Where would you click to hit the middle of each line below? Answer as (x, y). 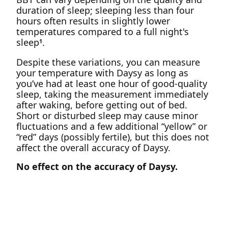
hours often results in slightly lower (93, 21)
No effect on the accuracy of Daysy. (97, 166)
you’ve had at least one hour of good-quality (112, 83)
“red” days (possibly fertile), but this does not (113, 137)
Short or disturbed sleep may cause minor (107, 116)
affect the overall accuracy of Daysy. (93, 148)
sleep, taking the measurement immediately (112, 94)
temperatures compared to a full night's (103, 32)
